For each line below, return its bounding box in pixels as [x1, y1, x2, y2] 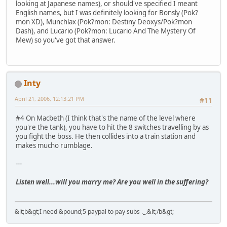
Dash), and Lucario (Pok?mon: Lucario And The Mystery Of [16, 26, 196, 36]
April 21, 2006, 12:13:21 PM [15, 95, 84, 103]
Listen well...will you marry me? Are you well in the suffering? [16, 177, 208, 186]
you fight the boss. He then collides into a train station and [16, 131, 196, 141]
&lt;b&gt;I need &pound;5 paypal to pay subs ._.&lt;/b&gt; [15, 207, 174, 216]
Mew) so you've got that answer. [16, 35, 116, 45]
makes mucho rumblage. [16, 140, 93, 150]
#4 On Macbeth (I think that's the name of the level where [16, 113, 196, 123]
